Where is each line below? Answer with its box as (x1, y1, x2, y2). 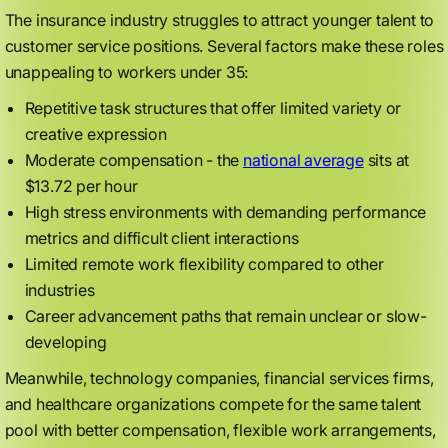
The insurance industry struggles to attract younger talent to (4, 10, 435, 30)
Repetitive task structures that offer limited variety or (24, 98, 402, 118)
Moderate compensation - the (24, 150, 243, 170)
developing (24, 332, 107, 352)
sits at (363, 150, 410, 170)
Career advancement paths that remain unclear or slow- (24, 306, 427, 326)
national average (242, 150, 364, 170)
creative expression (24, 124, 167, 144)
